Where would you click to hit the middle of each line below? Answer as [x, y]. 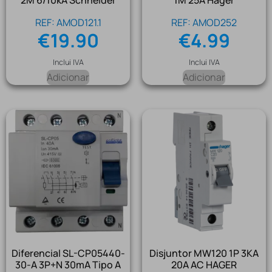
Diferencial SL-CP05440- [68, 253]
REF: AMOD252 [204, 23]
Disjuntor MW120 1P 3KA [204, 253]
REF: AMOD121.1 [68, 23]
